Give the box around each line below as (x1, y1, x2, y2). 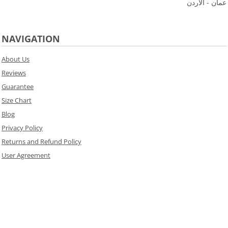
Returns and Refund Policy (2, 137, 81, 147)
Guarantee (2, 82, 34, 92)
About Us (2, 54, 30, 64)
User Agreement (2, 151, 50, 160)
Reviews (2, 68, 26, 78)
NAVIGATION (2, 33, 60, 45)
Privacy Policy (2, 123, 43, 133)
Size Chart (2, 96, 32, 105)
